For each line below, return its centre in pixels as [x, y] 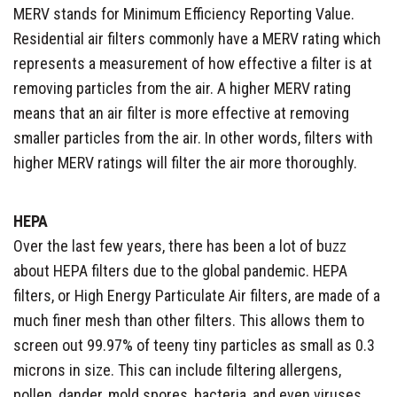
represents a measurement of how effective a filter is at [193, 63]
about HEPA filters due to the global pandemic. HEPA [180, 270]
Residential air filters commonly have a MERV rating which [197, 38]
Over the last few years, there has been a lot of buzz [180, 245]
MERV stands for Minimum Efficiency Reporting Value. [184, 13]
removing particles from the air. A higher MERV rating [182, 88]
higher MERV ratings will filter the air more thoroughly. [185, 162]
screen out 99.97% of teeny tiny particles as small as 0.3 [194, 345]
